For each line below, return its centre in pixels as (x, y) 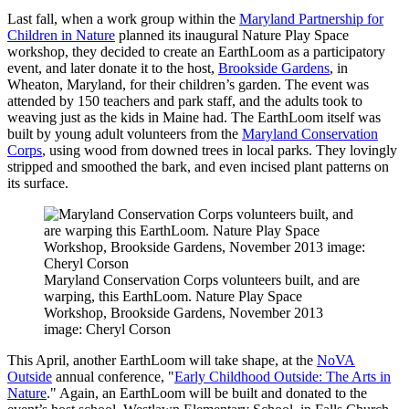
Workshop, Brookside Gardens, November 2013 (184, 312)
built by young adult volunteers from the (125, 133)
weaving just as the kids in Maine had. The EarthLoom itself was (194, 117)
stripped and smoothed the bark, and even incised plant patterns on (198, 166)
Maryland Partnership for (311, 18)
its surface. (38, 183)
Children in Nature (61, 35)
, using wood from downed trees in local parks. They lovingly (220, 150)
